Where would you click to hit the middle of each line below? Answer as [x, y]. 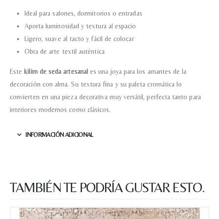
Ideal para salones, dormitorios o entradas [83, 13]
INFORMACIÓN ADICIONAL [59, 135]
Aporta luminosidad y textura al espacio [80, 26]
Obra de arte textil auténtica [64, 52]
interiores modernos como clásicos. [60, 110]
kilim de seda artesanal [56, 72]
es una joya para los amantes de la [137, 72]
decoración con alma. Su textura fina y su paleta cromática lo [96, 84]
